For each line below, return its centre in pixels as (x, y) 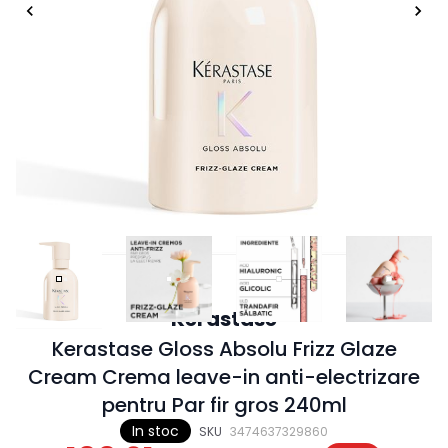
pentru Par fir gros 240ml (224, 404)
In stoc (155, 430)
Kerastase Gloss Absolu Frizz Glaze (224, 348)
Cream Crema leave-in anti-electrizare (224, 376)
